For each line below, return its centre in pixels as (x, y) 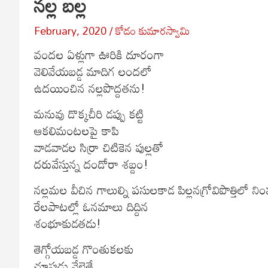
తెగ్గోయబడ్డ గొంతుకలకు (84, 249)
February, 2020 (70, 30)
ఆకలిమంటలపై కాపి (77, 130)
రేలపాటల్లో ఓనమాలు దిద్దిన (91, 206)
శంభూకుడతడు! (68, 223)
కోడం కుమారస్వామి (153, 30)
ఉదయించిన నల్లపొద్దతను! (90, 88)
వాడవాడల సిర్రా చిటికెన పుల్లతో (99, 147)
